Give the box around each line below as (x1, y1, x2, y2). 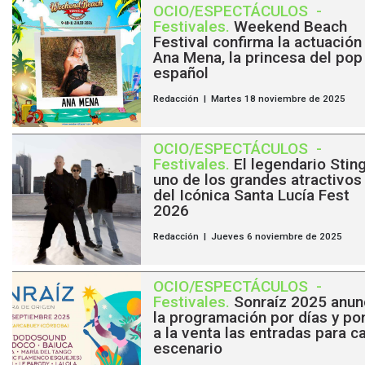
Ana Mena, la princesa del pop (152, 48, 363, 68)
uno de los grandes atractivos (152, 170, 362, 190)
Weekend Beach (233, 17, 347, 37)
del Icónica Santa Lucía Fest (152, 186, 350, 205)
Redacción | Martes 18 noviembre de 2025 (152, 93, 345, 105)
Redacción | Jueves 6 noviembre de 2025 (152, 231, 342, 243)
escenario (152, 339, 222, 358)
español (152, 64, 209, 83)
